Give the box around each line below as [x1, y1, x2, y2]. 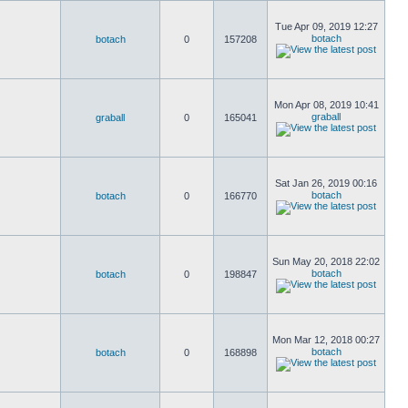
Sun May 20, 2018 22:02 [272, 256, 380, 267]
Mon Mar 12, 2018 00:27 [272, 334, 380, 345]
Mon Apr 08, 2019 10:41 [273, 99, 379, 110]
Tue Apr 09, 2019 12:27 [274, 21, 378, 32]
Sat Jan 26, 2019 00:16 [275, 178, 377, 189]
